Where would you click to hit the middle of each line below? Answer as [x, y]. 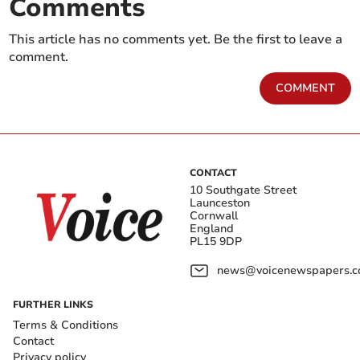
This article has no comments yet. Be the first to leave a [176, 40]
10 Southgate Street [243, 190]
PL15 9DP [216, 242]
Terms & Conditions [65, 325]
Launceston [220, 203]
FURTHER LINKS [53, 305]
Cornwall [214, 216]
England [212, 229]
